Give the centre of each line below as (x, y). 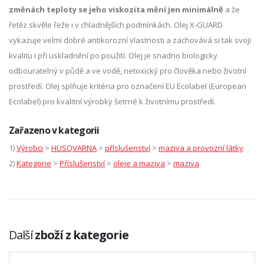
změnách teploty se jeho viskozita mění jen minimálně (116, 9)
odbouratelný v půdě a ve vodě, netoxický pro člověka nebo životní (128, 70)
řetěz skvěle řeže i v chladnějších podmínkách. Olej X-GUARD (116, 24)
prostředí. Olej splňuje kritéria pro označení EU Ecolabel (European (128, 86)
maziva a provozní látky (201, 148)
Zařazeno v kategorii (54, 130)
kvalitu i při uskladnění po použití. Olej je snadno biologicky (113, 55)
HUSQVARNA (74, 148)
